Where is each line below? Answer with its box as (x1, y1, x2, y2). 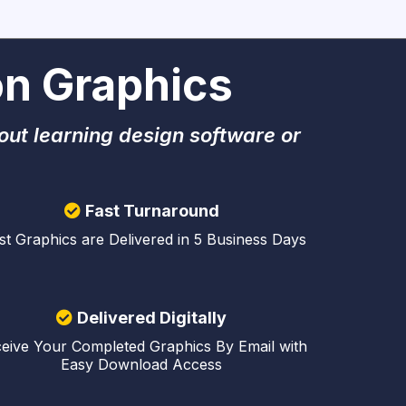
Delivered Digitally (77, 308, 227, 327)
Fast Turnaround (84, 200, 219, 220)
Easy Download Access (61, 355, 222, 373)
